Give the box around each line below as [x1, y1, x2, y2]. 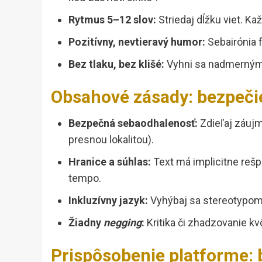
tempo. [68, 172, 101, 185]
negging [104, 216, 142, 229]
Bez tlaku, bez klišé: [68, 58, 164, 71]
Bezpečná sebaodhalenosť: [68, 117, 198, 130]
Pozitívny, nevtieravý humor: [68, 36, 205, 49]
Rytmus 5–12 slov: [68, 13, 156, 26]
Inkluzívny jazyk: [68, 194, 148, 207]
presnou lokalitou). [68, 133, 154, 146]
